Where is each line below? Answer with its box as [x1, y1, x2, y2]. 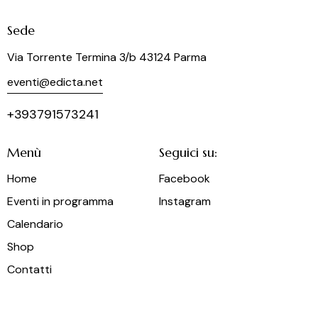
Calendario [7, 216, 63, 232]
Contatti [7, 262, 52, 278]
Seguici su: [159, 143, 217, 160]
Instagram [159, 194, 211, 209]
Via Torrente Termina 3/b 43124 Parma [7, 49, 207, 65]
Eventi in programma [7, 194, 114, 209]
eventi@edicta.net [7, 75, 103, 90]
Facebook [159, 171, 210, 187]
